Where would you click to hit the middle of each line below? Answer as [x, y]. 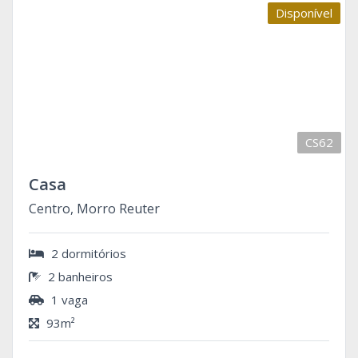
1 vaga [68, 299]
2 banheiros [79, 276]
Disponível [304, 12]
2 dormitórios [87, 253]
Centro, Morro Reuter [94, 208]
